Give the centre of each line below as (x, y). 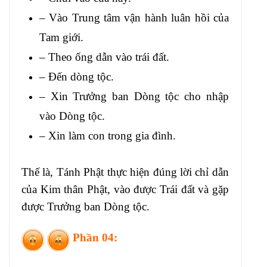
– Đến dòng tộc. (77, 77)
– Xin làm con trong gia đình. (108, 136)
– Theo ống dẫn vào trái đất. (104, 57)
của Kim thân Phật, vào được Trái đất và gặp (125, 190)
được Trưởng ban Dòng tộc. (86, 207)
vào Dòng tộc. (72, 116)
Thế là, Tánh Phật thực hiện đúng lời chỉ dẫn (125, 172)
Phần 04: (94, 237)
